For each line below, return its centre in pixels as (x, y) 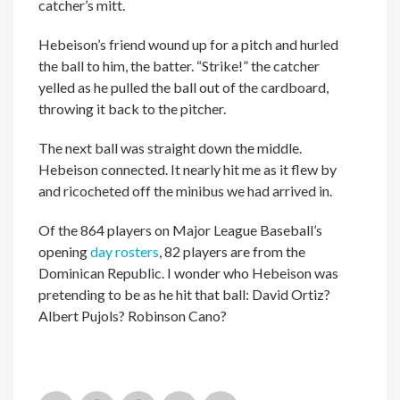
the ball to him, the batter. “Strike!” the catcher (179, 65)
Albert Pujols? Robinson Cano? (133, 315)
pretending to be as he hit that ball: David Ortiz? (185, 294)
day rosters (125, 251)
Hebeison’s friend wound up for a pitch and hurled (189, 44)
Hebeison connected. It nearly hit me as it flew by (188, 169)
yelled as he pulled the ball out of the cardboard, (184, 87)
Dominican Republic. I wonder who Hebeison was (189, 272)
